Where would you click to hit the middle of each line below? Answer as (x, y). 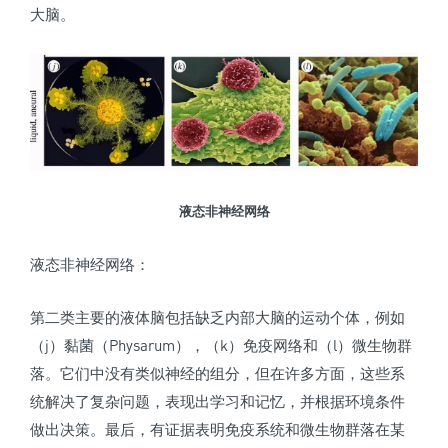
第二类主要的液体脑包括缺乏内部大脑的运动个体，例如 (217, 317)
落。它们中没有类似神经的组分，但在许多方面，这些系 (217, 373)
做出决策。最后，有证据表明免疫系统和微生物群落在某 (217, 429)
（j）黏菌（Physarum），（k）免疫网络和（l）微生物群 (221, 345)
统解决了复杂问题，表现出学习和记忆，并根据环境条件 (217, 401)
